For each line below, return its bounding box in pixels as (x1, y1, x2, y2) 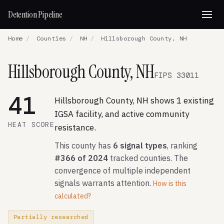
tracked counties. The (108, 153, 188, 163)
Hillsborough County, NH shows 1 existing (54, 95, 214, 106)
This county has (54, 140, 113, 150)
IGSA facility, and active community (54, 108, 189, 119)
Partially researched (13, 213, 88, 221)
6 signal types (113, 140, 167, 150)
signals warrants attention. (54, 178, 153, 188)
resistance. (54, 122, 96, 133)
